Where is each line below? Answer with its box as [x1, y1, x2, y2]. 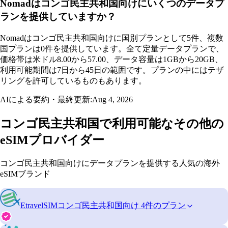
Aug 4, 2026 [92, 95, 133, 104]
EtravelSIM [20, 201, 58, 210]
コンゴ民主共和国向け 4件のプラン [58, 201, 186, 210]
